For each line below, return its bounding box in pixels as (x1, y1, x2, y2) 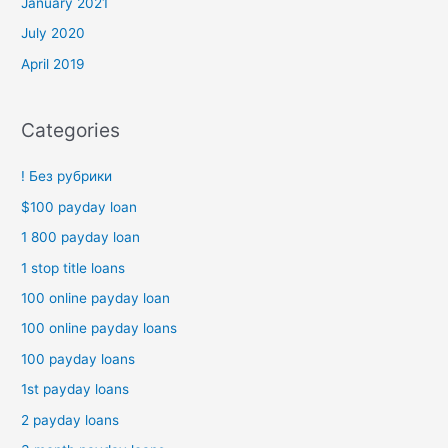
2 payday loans (21, 411, 120, 428)
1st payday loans (21, 381, 130, 398)
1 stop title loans (21, 259, 126, 276)
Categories (21, 118, 121, 143)
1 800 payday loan (21, 229, 141, 246)
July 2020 (21, 25, 86, 42)
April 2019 (21, 55, 86, 72)
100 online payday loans (21, 320, 178, 337)
